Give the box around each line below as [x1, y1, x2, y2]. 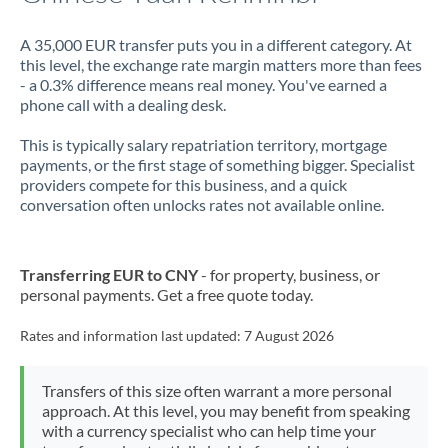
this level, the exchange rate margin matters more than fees [20, 55, 422, 74]
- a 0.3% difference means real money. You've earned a [20, 75, 387, 94]
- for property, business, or [198, 265, 380, 284]
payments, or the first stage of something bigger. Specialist [20, 155, 415, 174]
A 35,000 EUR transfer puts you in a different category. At [20, 35, 412, 54]
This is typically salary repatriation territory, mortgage [20, 135, 387, 154]
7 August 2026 [244, 328, 334, 344]
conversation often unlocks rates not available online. [20, 195, 384, 214]
